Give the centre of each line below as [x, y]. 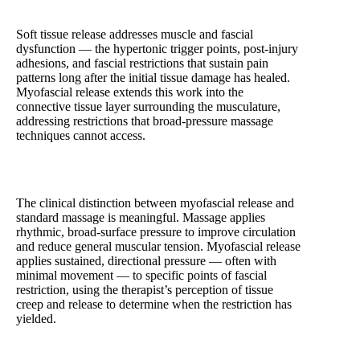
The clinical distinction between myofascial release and [155, 203]
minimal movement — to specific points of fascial [141, 276]
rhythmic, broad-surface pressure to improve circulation [156, 232]
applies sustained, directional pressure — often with [146, 261]
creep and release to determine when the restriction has [154, 305]
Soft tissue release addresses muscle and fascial [135, 35]
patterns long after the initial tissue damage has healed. [153, 78]
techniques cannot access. [81, 136]
